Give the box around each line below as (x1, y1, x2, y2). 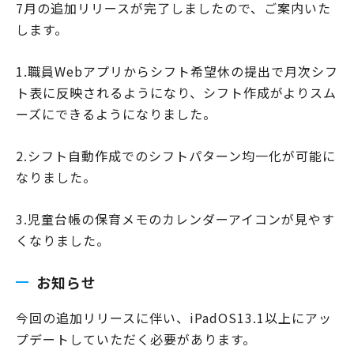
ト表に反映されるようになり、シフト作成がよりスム (16, 83, 337, 102)
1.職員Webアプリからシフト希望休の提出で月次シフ (16, 62, 338, 81)
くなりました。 (16, 231, 110, 250)
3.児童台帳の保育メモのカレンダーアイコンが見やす (16, 209, 335, 228)
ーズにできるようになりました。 (16, 104, 217, 123)
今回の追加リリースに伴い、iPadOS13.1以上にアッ (16, 308, 332, 327)
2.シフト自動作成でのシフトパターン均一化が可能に (16, 146, 336, 165)
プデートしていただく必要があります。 (16, 330, 256, 348)
